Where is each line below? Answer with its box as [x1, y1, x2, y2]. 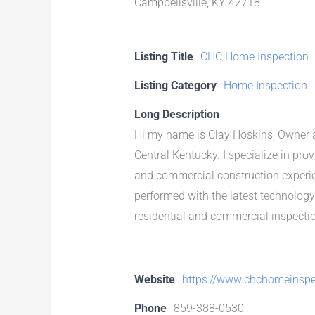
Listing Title [134, 49, 193, 63]
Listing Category [134, 78, 217, 92]
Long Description [134, 107, 219, 121]
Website [134, 272, 175, 286]
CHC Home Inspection [200, 49, 309, 63]
